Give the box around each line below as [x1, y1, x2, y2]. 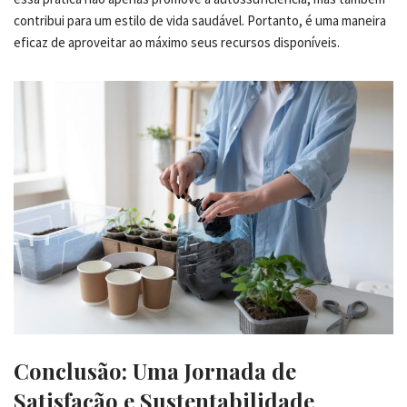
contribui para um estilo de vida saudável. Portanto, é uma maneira [14, 11, 386, 29]
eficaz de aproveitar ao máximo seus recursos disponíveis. [14, 33, 340, 51]
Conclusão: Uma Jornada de [14, 355, 296, 385]
